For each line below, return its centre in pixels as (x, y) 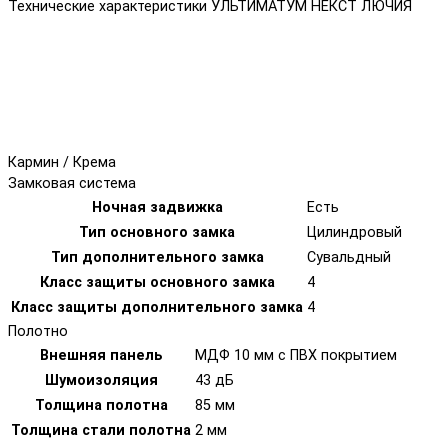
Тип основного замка (157, 232)
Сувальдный (349, 257)
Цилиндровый (354, 232)
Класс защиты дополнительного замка (157, 307)
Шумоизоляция (101, 380)
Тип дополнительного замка (157, 257)
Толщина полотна (101, 405)
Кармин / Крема (62, 162)
